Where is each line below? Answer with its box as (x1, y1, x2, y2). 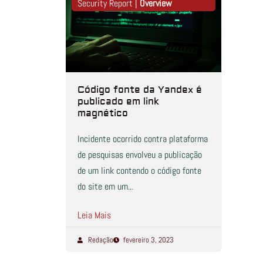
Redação (87, 235, 113, 245)
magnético (77, 107, 128, 120)
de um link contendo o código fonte (77, 164, 201, 177)
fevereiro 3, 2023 (123, 235, 174, 245)
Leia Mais (77, 209, 111, 222)
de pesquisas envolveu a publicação (77, 149, 202, 161)
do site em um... (77, 180, 133, 193)
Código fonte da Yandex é (77, 84, 202, 96)
